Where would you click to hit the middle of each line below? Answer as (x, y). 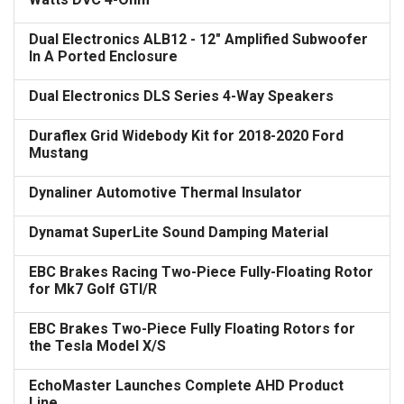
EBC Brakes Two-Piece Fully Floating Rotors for (192, 329)
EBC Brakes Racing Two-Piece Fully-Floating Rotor (201, 272)
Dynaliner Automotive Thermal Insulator (165, 193)
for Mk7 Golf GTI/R (93, 289)
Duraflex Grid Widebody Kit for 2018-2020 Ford (186, 136)
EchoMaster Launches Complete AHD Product (186, 386)
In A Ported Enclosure (103, 56)
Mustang (59, 153)
